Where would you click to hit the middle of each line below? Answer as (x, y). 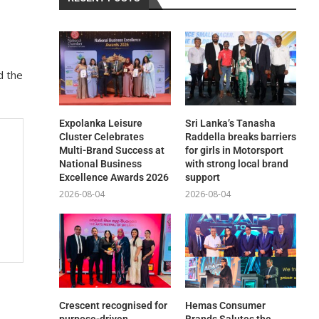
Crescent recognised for (114, 306)
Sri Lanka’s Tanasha (230, 124)
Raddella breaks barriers (240, 137)
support (202, 178)
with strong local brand (236, 164)
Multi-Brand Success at (112, 151)
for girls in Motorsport (234, 151)
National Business (101, 164)
